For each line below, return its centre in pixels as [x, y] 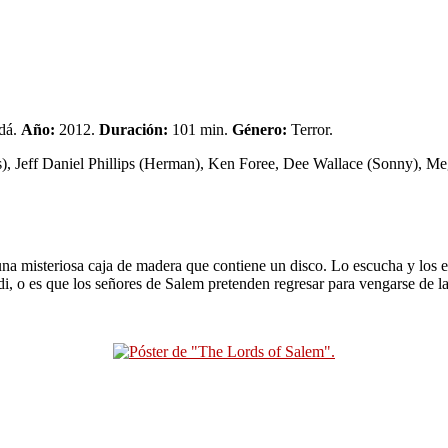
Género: [259, 129]
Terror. [310, 129]
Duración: [133, 129]
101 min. [200, 129]
